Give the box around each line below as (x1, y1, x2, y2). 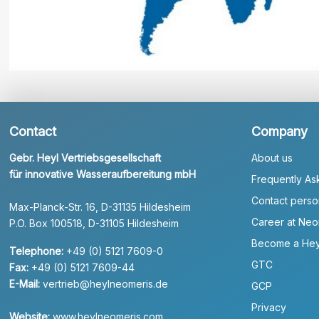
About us (251, 151, 293, 164)
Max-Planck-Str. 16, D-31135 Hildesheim (9, 200, 192, 213)
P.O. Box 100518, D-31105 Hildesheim (9, 216, 179, 229)
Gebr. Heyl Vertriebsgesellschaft (9, 151, 162, 164)
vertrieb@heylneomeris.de (43, 277, 169, 290)
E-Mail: (9, 277, 41, 290)
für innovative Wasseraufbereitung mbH (9, 167, 197, 180)
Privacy (251, 300, 286, 313)
